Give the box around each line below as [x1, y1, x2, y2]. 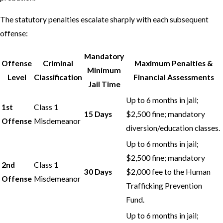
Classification [34, 73, 82, 82]
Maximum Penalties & [134, 59, 213, 68]
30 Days [84, 167, 112, 177]
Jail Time [88, 80, 120, 89]
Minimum [87, 66, 121, 75]
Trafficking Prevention [126, 181, 202, 191]
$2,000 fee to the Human [126, 167, 211, 177]
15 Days [84, 110, 112, 119]
